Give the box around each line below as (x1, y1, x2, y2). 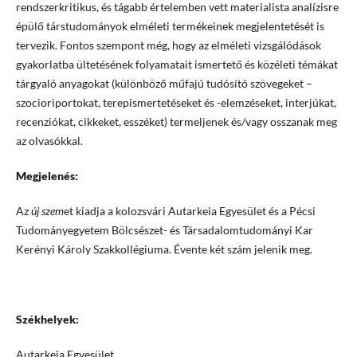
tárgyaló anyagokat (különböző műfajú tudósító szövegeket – (15, 76, 312, 91)
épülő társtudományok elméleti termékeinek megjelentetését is (15, 19, 324, 33)
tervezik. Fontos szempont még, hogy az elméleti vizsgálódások (15, 38, 321, 53)
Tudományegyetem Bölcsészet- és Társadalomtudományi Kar (15, 223, 313, 237)
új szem (30, 204, 64, 218)
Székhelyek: (15, 312, 79, 327)
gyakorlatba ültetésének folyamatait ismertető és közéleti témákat (15, 57, 338, 72)
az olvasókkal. (15, 134, 83, 148)
